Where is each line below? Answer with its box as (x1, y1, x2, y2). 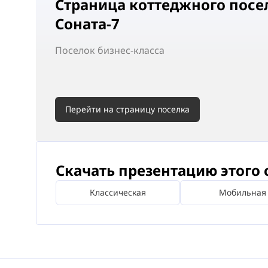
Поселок (55, 43, 98, 57)
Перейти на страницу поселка (65, 103, 190, 115)
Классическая (90, 186, 146, 198)
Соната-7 (55, 13, 120, 33)
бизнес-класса (98, 43, 165, 57)
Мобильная (218, 186, 266, 198)
